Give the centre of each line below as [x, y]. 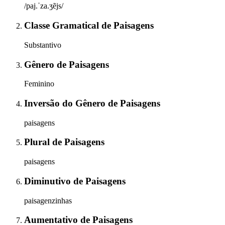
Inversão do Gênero [66, 103]
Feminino [39, 84]
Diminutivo [49, 181]
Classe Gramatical [63, 26]
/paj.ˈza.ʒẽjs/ [44, 6]
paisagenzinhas [48, 200]
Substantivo [43, 45]
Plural [38, 142]
